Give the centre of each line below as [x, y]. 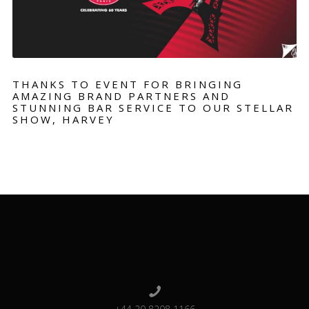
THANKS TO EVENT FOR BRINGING [127, 84]
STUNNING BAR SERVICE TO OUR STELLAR [153, 107]
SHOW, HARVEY [63, 119]
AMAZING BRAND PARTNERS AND [121, 96]
